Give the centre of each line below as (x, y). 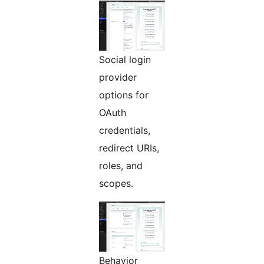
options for (124, 95)
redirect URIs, (129, 148)
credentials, (125, 131)
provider (118, 77)
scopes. (116, 184)
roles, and (121, 166)
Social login (125, 60)
